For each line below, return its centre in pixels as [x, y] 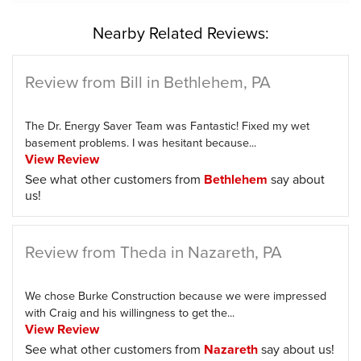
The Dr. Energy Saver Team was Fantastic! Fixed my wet [167, 125]
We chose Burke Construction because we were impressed [176, 295]
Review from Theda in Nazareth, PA [154, 252]
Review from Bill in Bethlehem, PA [148, 82]
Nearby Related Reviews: [180, 33]
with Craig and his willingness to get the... [130, 312]
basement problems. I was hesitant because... [141, 142]
